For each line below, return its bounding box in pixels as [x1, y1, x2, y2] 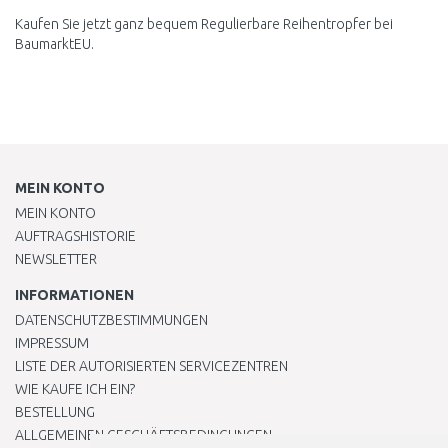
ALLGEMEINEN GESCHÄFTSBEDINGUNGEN [15, 427, 272, 443]
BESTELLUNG [15, 404, 95, 420]
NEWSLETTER [15, 251, 97, 267]
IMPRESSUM [15, 335, 89, 351]
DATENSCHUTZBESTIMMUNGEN [15, 312, 208, 328]
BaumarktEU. [15, 36, 94, 52]
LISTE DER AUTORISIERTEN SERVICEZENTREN [15, 358, 288, 374]
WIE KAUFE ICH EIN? [15, 381, 135, 397]
